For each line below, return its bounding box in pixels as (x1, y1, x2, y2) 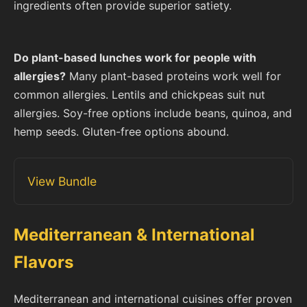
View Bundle (27, 174, 97, 189)
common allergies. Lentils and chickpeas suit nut (14, 88, 265, 102)
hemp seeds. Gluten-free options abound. (14, 125, 229, 139)
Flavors (14, 252, 73, 273)
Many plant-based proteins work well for (66, 69, 281, 84)
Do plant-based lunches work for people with (14, 51, 256, 65)
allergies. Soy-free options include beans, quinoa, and (14, 106, 292, 121)
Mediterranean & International (14, 225, 255, 245)
